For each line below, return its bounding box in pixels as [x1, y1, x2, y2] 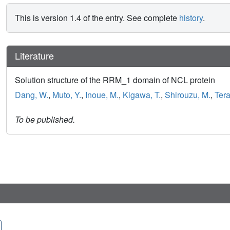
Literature [15, 49, 54, 63]
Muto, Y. [52, 88, 81, 101]
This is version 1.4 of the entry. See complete [15, 12, 179, 24]
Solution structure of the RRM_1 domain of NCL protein [15, 73, 215, 86]
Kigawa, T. [123, 88, 161, 101]
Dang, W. [15, 88, 48, 101]
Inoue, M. [85, 88, 119, 101]
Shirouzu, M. [165, 88, 210, 101]
